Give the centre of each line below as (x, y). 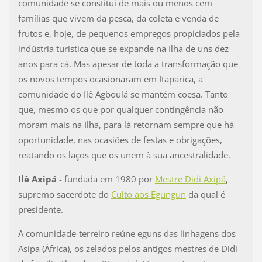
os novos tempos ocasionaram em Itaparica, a (110, 79)
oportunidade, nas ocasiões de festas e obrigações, (120, 139)
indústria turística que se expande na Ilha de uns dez (123, 48)
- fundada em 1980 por (106, 179)
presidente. (40, 209)
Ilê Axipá (37, 179)
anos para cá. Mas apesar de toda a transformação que (128, 63)
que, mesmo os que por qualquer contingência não (120, 109)
